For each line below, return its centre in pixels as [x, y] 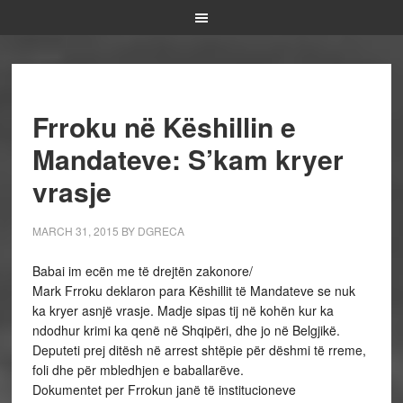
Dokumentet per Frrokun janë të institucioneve [164, 390]
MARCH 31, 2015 [75, 231]
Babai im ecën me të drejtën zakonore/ [142, 271]
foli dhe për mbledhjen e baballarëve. [138, 370]
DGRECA [161, 231]
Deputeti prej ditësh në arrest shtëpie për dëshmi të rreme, [199, 350]
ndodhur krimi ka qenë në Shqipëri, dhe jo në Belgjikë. [186, 330]
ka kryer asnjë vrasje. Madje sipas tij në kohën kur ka [183, 310]
